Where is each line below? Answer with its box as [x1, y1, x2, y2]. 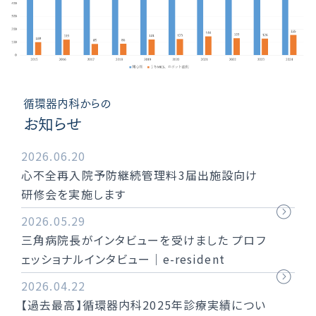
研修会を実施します [21, 186, 126, 203]
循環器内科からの [23, 98, 111, 110]
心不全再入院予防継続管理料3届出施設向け [21, 166, 258, 184]
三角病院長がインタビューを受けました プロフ [21, 231, 266, 249]
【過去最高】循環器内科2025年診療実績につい [21, 296, 266, 314]
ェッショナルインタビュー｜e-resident [21, 250, 225, 268]
